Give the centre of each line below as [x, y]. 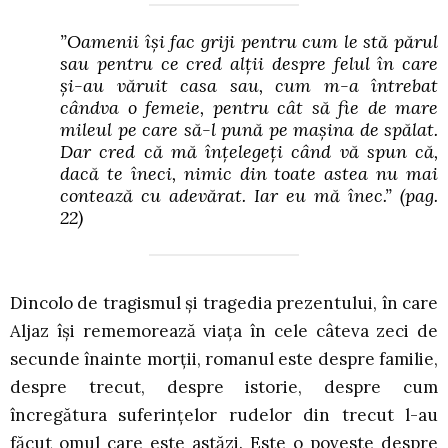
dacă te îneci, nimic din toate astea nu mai [249, 174]
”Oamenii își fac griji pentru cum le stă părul [249, 42]
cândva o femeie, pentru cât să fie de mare [249, 108]
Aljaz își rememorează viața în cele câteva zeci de [224, 331]
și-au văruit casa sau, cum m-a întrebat [249, 86]
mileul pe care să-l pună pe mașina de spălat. [249, 130]
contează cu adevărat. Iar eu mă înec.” [230, 196]
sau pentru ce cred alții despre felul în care [249, 64]
